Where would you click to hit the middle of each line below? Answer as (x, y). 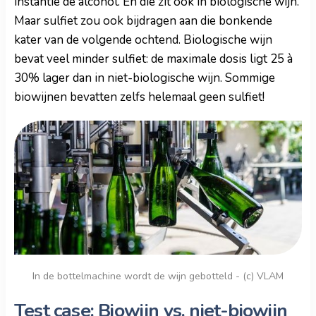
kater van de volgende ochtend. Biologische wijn (143, 39)
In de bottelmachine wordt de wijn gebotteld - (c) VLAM (158, 276)
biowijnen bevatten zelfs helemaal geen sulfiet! (139, 97)
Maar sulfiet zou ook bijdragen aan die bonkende (143, 20)
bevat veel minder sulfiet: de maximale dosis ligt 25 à (153, 59)
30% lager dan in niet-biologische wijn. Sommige (145, 78)
